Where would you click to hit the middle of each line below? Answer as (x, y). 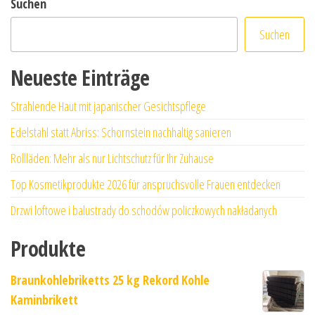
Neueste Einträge (80, 77)
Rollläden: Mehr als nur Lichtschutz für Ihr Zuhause (112, 158)
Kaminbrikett (44, 299)
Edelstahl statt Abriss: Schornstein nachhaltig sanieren (121, 132)
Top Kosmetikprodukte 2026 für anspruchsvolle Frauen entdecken (146, 184)
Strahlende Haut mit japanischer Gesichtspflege (108, 106)
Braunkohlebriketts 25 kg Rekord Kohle (110, 279)
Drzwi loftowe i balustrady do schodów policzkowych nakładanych (144, 210)
